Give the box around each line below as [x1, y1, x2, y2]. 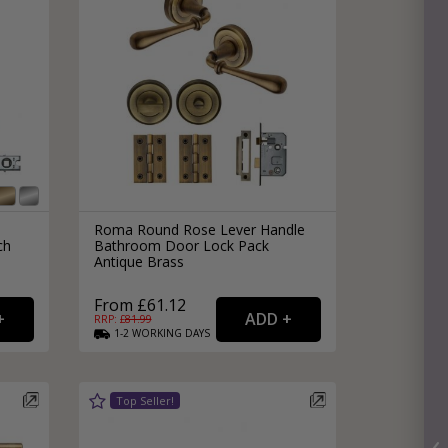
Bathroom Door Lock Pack [93, 236, 269, 256]
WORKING [131, 326, 182, 341]
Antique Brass [93, 252, 184, 272]
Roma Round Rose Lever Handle [93, 220, 305, 240]
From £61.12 [93, 294, 186, 317]
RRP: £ [93, 312, 125, 327]
